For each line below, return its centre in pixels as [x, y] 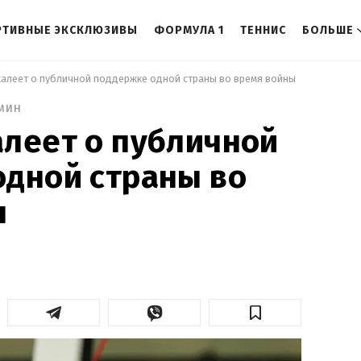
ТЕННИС [263, 30]
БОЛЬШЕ [328, 30]
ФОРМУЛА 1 [189, 30]
